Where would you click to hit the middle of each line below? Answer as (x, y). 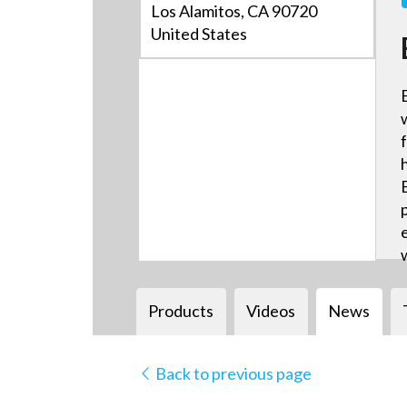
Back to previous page (232, 373)
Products (181, 311)
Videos (271, 311)
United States (199, 34)
